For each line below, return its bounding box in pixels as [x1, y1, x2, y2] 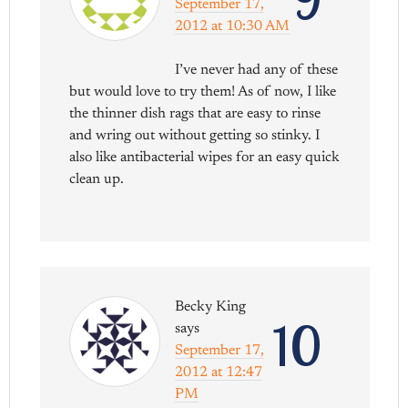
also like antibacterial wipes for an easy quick [69, 149, 341, 165]
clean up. [69, 171, 125, 187]
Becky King [175, 299, 247, 314]
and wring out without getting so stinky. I [69, 127, 321, 143]
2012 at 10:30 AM [175, 18, 291, 34]
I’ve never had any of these [175, 62, 339, 77]
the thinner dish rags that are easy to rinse [69, 106, 321, 121]
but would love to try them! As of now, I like [69, 84, 337, 99]
